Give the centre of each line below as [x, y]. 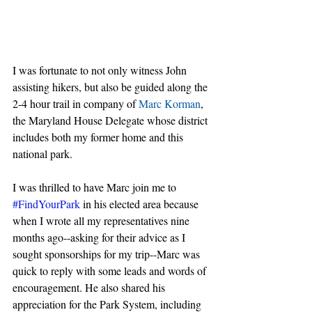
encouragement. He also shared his [90, 288]
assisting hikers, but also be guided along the [111, 87]
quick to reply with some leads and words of [111, 271]
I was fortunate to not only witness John [101, 70]
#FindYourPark [46, 204]
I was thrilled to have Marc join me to [96, 187]
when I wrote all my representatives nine [102, 221]
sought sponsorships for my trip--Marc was [108, 254]
